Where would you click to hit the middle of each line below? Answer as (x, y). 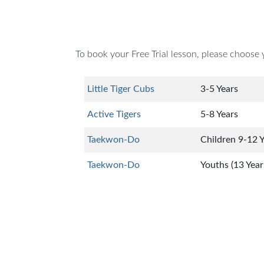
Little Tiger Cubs (121, 89)
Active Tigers (114, 115)
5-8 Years (219, 115)
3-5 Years (219, 89)
